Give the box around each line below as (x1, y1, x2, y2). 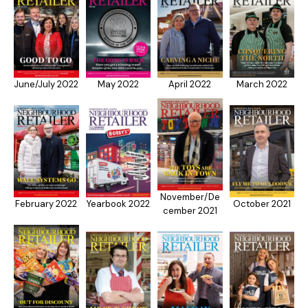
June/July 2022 (14, 78, 79, 90)
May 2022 (97, 78, 139, 90)
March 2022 (236, 78, 287, 90)
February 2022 (15, 197, 78, 210)
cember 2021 (162, 204, 217, 217)
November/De (159, 190, 220, 203)
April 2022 (168, 78, 212, 90)
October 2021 (232, 197, 291, 210)
